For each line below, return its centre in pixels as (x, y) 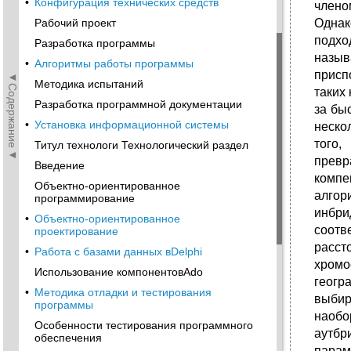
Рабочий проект (75, 23)
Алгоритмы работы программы (114, 63)
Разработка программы (95, 43)
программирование (85, 198)
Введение (60, 165)
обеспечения (68, 338)
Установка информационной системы (132, 125)
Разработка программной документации (138, 104)
